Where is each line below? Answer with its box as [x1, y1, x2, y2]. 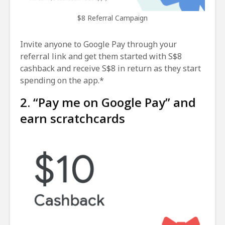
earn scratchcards [20, 109, 125, 127]
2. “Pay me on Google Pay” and [20, 93, 196, 110]
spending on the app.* [20, 74, 104, 86]
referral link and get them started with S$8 [20, 50, 182, 62]
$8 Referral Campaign [77, 13, 148, 23]
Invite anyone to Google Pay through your [20, 38, 177, 50]
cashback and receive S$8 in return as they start [20, 62, 201, 74]
